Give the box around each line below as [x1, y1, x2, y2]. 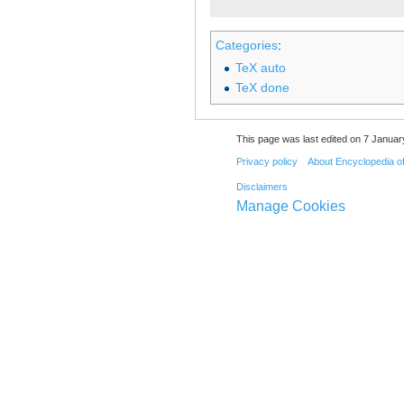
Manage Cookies [235, 198, 345, 215]
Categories [216, 37, 278, 52]
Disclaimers [235, 180, 288, 192]
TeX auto [234, 60, 286, 75]
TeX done [234, 80, 289, 96]
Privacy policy [235, 156, 298, 168]
